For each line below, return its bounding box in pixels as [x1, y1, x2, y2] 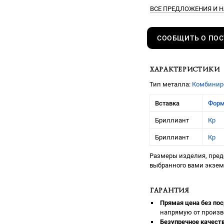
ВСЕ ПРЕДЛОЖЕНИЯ [150, 5, 211, 12]
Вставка [155, 99, 179, 107]
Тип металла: [149, 80, 192, 88]
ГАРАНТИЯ [149, 185, 189, 195]
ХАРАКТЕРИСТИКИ [149, 64, 220, 74]
